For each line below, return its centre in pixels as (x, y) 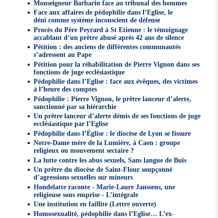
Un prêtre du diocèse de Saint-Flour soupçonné (103, 170)
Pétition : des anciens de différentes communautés (107, 47)
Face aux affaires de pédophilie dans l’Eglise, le (103, 12)
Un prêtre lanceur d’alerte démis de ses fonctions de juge (117, 116)
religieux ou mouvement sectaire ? (84, 151)
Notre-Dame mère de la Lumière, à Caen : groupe (107, 143)
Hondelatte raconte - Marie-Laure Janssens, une (105, 187)
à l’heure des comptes (65, 89)
